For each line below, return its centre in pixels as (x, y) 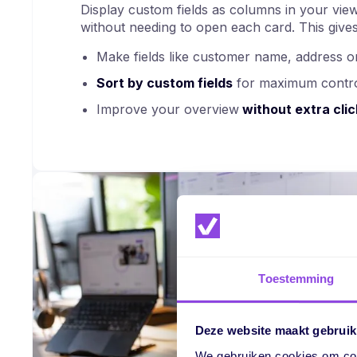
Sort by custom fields (165, 82)
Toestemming (296, 278)
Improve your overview (168, 109)
